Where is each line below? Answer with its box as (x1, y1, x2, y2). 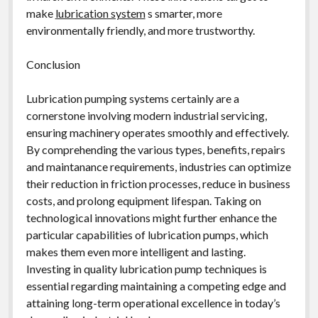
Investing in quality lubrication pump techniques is (26, 261, 267, 275)
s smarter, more (145, 6, 222, 20)
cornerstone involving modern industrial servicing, (26, 108, 267, 122)
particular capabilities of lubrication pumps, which (26, 227, 268, 241)
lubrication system (55, 6, 146, 20)
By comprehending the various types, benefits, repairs (26, 142, 285, 156)
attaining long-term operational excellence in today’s (26, 295, 280, 309)
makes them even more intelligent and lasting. (26, 244, 246, 258)
